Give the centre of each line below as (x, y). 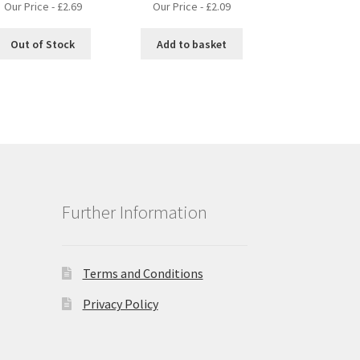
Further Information (134, 213)
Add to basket (191, 44)
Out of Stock (43, 44)
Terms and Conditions (143, 273)
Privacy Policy (120, 303)
